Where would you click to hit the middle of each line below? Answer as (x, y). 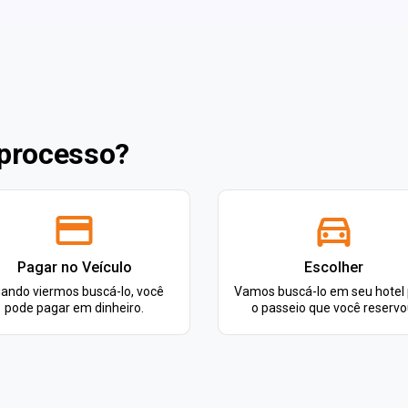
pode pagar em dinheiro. (74, 308)
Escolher (334, 267)
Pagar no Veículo (74, 267)
